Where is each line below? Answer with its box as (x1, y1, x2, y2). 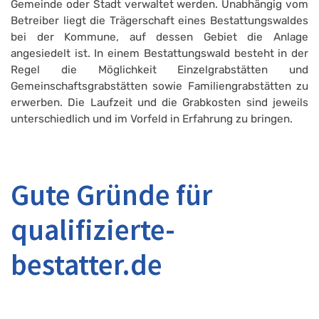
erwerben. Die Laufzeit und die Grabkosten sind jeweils (11, 96, 308, 110)
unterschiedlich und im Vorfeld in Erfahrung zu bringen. (11, 113, 293, 126)
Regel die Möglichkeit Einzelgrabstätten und (11, 63, 308, 77)
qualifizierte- (11, 211, 175, 249)
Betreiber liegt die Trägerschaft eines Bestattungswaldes (11, 14, 308, 28)
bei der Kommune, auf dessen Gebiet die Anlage (11, 31, 308, 44)
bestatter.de (11, 246, 162, 283)
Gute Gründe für (11, 177, 212, 214)
